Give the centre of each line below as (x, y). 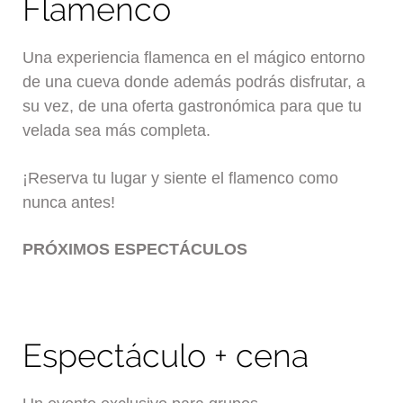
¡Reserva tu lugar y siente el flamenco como (181, 178)
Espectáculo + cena (166, 355)
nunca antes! (69, 202)
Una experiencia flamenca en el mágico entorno (194, 58)
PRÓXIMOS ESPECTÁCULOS (135, 250)
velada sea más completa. (117, 131)
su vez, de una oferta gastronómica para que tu (193, 107)
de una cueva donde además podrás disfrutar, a (194, 82)
